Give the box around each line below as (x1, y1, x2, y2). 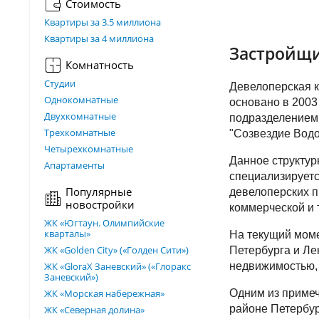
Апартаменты (44, 159, 105, 172)
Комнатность (66, 58, 134, 72)
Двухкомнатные (44, 110, 116, 122)
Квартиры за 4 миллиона (44, 32, 154, 45)
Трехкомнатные (44, 126, 115, 139)
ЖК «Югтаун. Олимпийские (44, 216, 164, 229)
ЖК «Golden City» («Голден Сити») (44, 244, 189, 256)
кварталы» (44, 227, 90, 240)
